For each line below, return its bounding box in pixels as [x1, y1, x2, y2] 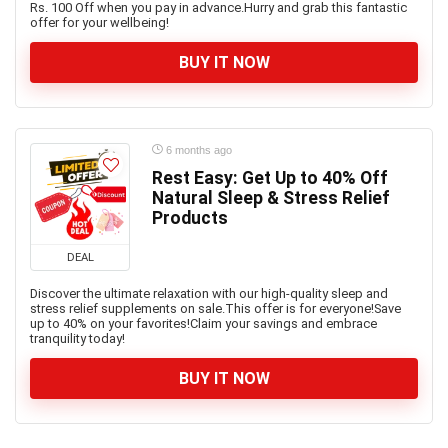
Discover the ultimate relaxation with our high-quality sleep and [30, 286, 388, 301]
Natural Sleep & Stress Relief [152, 188, 390, 208]
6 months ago [163, 144, 232, 156]
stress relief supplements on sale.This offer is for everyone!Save [30, 301, 401, 316]
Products [152, 208, 228, 228]
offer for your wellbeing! [30, 15, 169, 30]
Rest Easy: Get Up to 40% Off [152, 168, 388, 188]
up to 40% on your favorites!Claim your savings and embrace [30, 316, 377, 331]
